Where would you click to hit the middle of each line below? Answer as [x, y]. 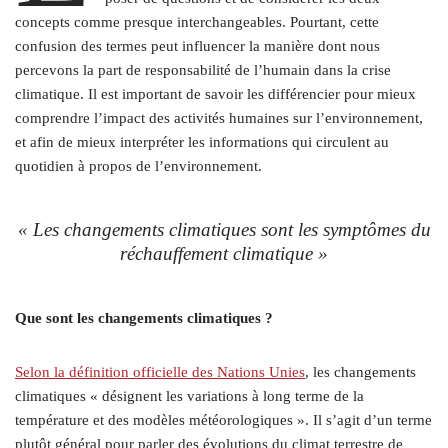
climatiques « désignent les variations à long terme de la [189, 396]
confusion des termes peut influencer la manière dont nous [197, 46]
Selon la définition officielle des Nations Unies [160, 372]
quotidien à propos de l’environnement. [138, 166]
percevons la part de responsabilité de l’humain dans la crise [203, 70]
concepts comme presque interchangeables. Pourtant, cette [197, 22]
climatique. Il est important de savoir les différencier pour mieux [215, 94]
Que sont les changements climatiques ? [146, 318]
